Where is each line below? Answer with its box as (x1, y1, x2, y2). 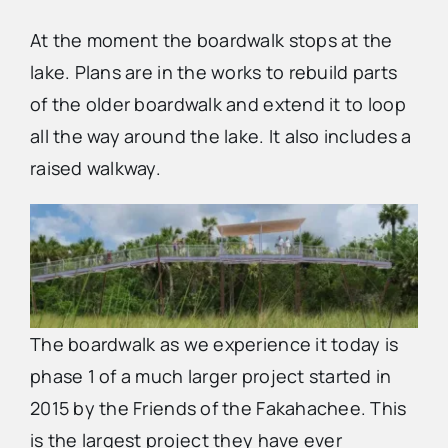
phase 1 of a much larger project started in (29, 364, 392, 389)
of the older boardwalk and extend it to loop (29, 91, 406, 116)
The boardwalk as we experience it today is (29, 332, 399, 357)
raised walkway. (29, 155, 162, 180)
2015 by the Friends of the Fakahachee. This (29, 396, 407, 421)
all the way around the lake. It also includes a (29, 123, 412, 148)
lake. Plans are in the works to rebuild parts (29, 59, 398, 84)
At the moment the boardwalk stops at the (29, 27, 393, 52)
